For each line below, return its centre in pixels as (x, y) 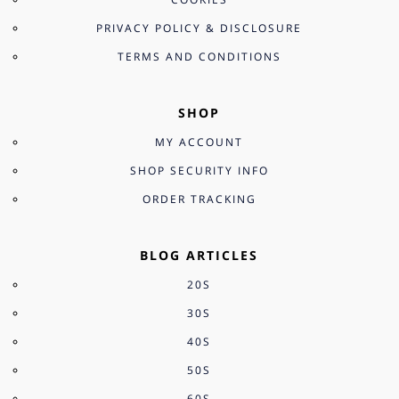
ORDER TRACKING (199, 199)
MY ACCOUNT (199, 142)
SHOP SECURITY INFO (199, 170)
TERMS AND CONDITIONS (199, 56)
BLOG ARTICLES (199, 255)
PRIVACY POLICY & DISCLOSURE (199, 28)
